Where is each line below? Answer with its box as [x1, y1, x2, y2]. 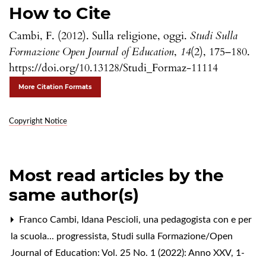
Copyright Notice [9, 117, 67, 125]
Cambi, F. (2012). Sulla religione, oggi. [9, 28, 190, 43]
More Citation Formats [18, 83, 92, 91]
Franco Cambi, [17, 214, 81, 224]
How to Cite [9, 2, 111, 23]
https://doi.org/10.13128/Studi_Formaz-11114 [9, 60, 218, 75]
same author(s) [9, 184, 139, 205]
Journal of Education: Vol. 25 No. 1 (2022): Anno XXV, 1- [11, 248, 245, 258]
